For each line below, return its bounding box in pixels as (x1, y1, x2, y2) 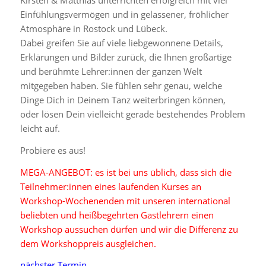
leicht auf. (20, 122, 60, 135)
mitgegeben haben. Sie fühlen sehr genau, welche (20, 80, 222, 92)
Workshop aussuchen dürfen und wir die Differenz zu (20, 223, 238, 235)
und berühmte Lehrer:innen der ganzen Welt (20, 65, 202, 78)
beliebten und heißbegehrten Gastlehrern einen (20, 208, 214, 221)
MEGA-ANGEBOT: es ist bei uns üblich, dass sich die (20, 166, 232, 178)
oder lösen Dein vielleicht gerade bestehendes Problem (20, 108, 245, 121)
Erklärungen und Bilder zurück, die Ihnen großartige (20, 51, 232, 64)
